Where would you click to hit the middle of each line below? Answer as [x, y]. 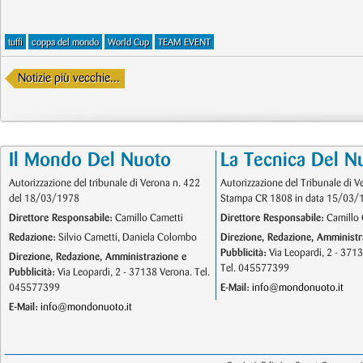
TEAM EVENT [184, 43]
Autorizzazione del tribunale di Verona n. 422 [105, 183]
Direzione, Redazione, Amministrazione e [98, 257]
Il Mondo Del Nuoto [90, 160]
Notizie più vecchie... [69, 79]
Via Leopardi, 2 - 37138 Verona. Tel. [132, 272]
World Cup [128, 43]
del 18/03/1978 [44, 199]
